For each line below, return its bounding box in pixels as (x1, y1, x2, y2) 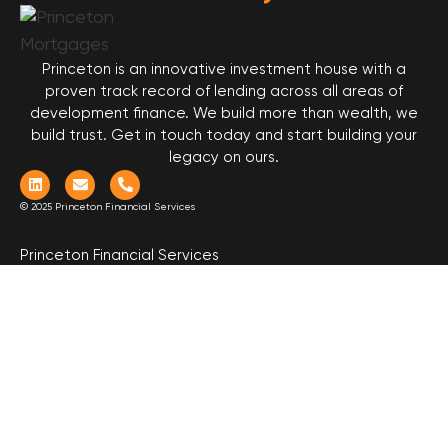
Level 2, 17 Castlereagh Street (114, 269, 334, 285)
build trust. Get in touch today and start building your (31, 128, 417, 143)
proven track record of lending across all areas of (45, 84, 403, 99)
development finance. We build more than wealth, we (30, 106, 418, 121)
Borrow (179, 377, 230, 393)
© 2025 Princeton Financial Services (20, 201, 195, 212)
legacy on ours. (169, 150, 279, 165)
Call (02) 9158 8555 (20, 313, 149, 329)
